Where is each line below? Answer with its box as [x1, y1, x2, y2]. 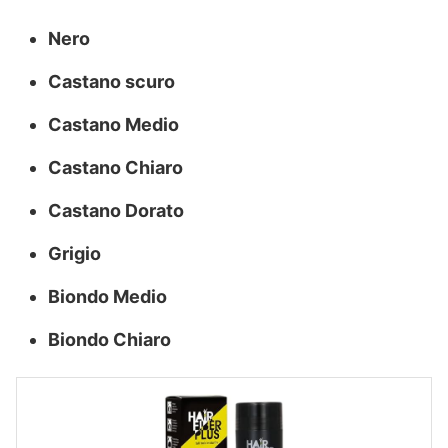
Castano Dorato [48, 200, 184, 221]
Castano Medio [48, 114, 179, 135]
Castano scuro [48, 71, 175, 92]
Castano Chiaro [48, 157, 183, 178]
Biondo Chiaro [48, 329, 171, 350]
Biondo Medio [48, 286, 167, 307]
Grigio [48, 243, 101, 264]
